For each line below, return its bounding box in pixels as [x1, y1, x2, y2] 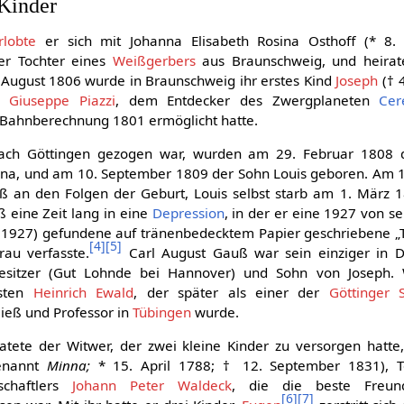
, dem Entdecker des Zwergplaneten [115, 90, 380, 109]
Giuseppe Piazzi [9, 90, 115, 109]
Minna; [46, 356, 90, 375]
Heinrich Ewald [32, 282, 134, 301]
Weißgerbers [112, 50, 196, 69]
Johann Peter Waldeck [72, 376, 233, 395]
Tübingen [133, 302, 192, 321]
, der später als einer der [133, 282, 329, 301]
